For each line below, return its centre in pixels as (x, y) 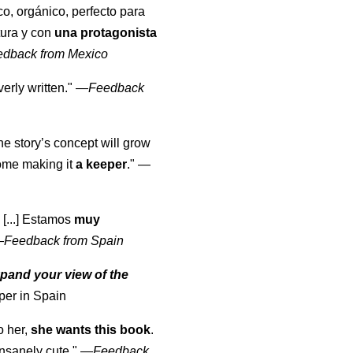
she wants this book (91, 330)
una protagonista (106, 33)
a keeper (102, 165)
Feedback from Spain (64, 241)
